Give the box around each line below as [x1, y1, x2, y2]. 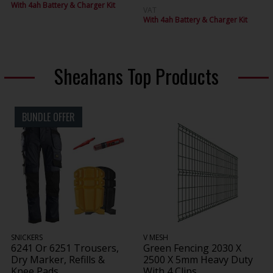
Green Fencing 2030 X [143, 241, 242, 255]
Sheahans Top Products [54, 61, 219, 90]
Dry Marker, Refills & [11, 252, 105, 266]
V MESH [143, 232, 169, 243]
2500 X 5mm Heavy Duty [143, 252, 253, 266]
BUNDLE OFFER [22, 109, 76, 124]
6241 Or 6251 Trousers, [11, 241, 119, 255]
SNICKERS [11, 232, 43, 243]
